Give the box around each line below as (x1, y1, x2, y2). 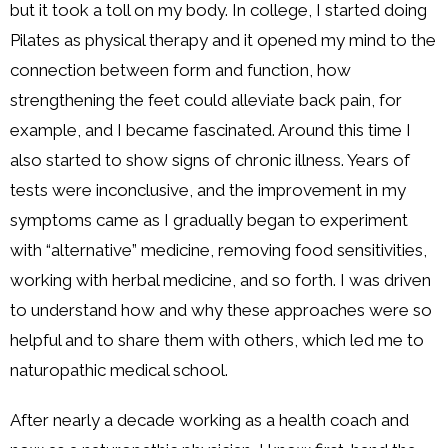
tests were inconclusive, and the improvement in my (10, 179, 406, 200)
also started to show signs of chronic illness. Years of (10, 149, 410, 170)
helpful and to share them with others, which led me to (10, 329, 424, 350)
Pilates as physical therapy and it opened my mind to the (10, 29, 436, 50)
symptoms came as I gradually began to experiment (10, 209, 408, 230)
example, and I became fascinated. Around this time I (10, 119, 411, 140)
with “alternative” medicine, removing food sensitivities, (10, 239, 427, 260)
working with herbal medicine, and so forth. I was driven (10, 269, 431, 290)
